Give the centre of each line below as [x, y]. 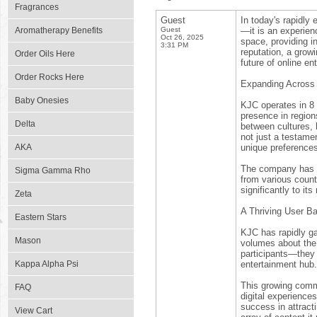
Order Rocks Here [50, 77]
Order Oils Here [45, 54]
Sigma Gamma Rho [53, 171]
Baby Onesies [42, 100]
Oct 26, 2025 [182, 37]
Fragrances [37, 7]
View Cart [34, 311]
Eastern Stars [41, 217]
